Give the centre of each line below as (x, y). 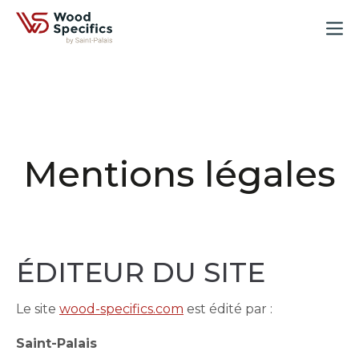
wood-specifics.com (121, 309)
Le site (38, 309)
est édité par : (228, 309)
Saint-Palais (56, 343)
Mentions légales (179, 173)
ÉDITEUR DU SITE (141, 272)
